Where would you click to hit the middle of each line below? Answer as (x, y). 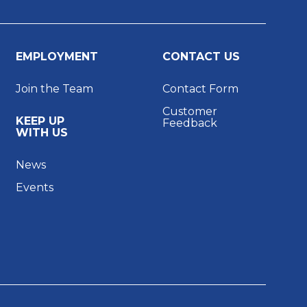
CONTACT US (201, 56)
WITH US (41, 132)
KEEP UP (40, 121)
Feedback (190, 123)
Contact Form (201, 88)
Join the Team (54, 88)
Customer (190, 111)
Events (34, 187)
